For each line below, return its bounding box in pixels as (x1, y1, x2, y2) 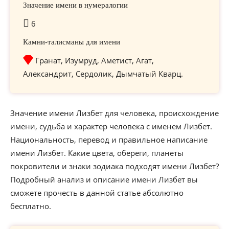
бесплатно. (10, 201, 51, 211)
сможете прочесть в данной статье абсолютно (10, 188, 184, 198)
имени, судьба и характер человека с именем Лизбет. (10, 121, 212, 131)
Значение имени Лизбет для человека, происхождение (10, 108, 219, 118)
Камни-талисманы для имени (23, 38, 120, 46)
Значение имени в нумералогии (23, 1, 128, 9)
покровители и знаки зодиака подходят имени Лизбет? (10, 161, 219, 171)
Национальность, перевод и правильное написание (10, 134, 208, 145)
